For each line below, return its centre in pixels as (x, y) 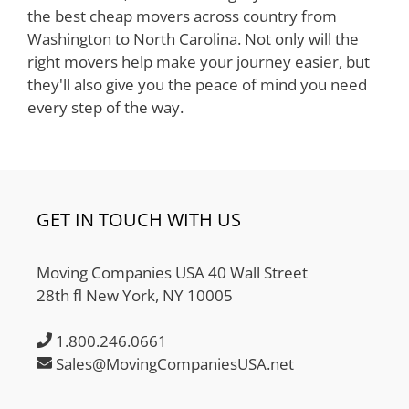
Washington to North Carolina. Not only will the (193, 39)
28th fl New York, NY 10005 (135, 295)
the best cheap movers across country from (182, 16)
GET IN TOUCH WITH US (139, 219)
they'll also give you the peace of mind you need (197, 85)
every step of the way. (105, 108)
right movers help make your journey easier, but (199, 62)
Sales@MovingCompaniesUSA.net (173, 364)
